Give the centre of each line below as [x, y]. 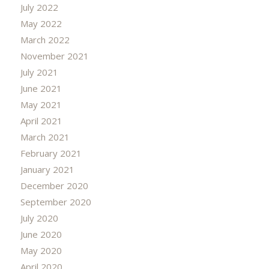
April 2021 [41, 120]
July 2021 [39, 72]
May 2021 [41, 104]
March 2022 [45, 39]
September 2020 [56, 201]
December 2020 [54, 185]
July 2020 [39, 218]
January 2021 [47, 169]
